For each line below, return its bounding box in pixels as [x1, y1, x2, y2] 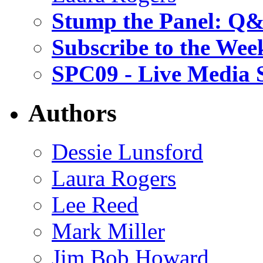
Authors [28, 99, 117, 127]
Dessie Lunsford [52, 139, 203, 165]
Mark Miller [52, 218, 165, 244]
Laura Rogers [52, 166, 176, 191]
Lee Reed [52, 192, 139, 218]
